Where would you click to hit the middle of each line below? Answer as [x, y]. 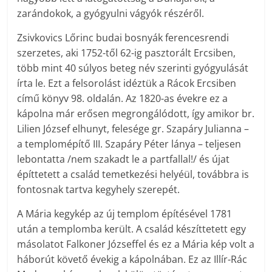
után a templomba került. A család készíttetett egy [132, 229]
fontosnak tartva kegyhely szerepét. [99, 190]
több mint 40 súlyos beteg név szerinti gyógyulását [133, 68]
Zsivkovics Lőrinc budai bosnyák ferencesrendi [123, 38]
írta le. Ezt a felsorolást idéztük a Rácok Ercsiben [127, 83]
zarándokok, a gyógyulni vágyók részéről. [111, 14]
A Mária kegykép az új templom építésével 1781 [125, 214]
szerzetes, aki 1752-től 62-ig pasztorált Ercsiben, [127, 53]
